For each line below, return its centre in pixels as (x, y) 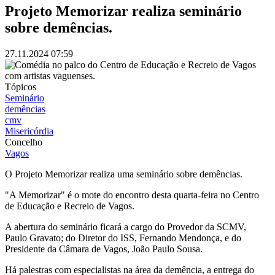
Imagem (21, 65)
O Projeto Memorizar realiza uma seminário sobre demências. (124, 174)
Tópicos (21, 87)
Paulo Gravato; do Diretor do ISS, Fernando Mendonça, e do (123, 238)
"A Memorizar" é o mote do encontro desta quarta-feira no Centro (132, 195)
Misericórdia (29, 131)
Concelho (24, 142)
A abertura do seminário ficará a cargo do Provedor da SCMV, (126, 227)
